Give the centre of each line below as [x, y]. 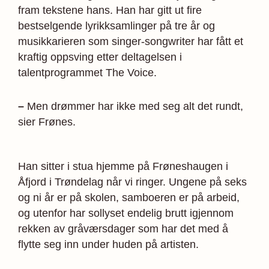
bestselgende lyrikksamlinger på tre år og [116, 26]
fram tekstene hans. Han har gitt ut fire [110, 10]
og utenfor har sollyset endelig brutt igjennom [126, 213]
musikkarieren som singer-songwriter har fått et [131, 41]
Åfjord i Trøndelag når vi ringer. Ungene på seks [132, 182]
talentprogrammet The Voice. [87, 73]
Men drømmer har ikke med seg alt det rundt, [135, 106]
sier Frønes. [47, 122]
